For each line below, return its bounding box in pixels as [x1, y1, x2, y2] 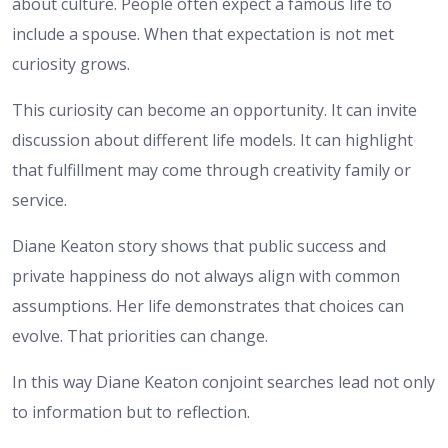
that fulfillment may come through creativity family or [12, 159, 411, 182]
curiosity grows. [12, 53, 130, 76]
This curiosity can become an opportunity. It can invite [12, 99, 417, 122]
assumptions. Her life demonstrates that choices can [12, 295, 404, 318]
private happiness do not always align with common [12, 265, 400, 288]
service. [12, 189, 67, 212]
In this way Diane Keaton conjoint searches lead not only [12, 371, 435, 394]
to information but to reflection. [12, 401, 250, 424]
